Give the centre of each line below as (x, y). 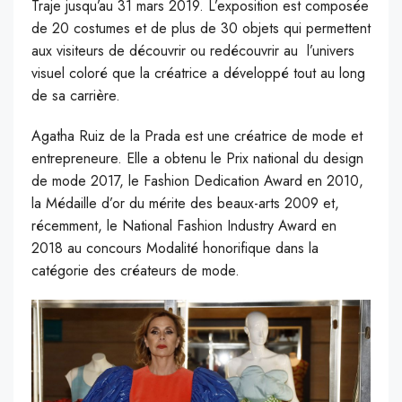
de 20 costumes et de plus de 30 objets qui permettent (201, 28)
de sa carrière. (76, 95)
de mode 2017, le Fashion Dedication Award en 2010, (197, 180)
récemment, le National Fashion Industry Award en (184, 225)
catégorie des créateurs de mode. (135, 270)
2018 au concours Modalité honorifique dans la (175, 248)
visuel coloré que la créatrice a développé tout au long (198, 73)
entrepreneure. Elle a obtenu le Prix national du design (197, 158)
